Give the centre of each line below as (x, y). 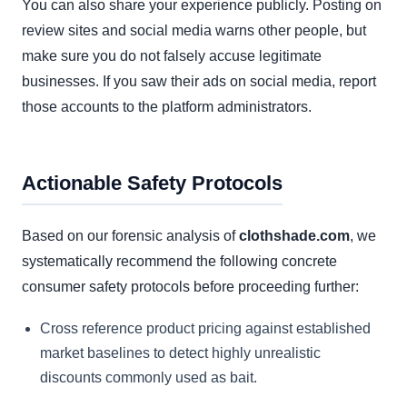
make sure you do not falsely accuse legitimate (172, 56)
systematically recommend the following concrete (179, 262)
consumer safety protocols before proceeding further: (190, 287)
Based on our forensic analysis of (130, 236)
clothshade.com (294, 236)
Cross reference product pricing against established (205, 329)
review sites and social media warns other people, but (194, 31)
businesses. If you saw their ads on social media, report (199, 82)
